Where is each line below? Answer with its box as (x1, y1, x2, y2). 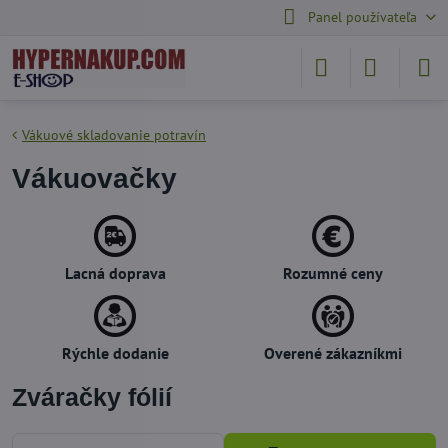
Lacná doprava (64, 263, 166, 283)
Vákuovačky (12, 163, 177, 194)
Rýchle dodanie (61, 343, 169, 363)
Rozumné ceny (283, 263, 383, 283)
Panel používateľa (307, 8, 417, 26)
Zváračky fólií (12, 384, 172, 411)
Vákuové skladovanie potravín (22, 126, 206, 144)
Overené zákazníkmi (264, 343, 402, 363)
